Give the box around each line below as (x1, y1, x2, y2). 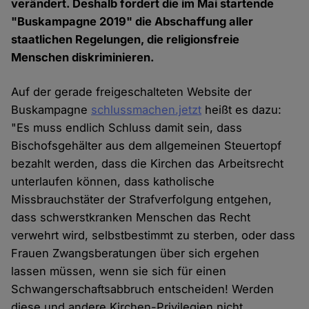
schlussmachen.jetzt (91, 103, 202, 117)
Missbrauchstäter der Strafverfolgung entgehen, (11, 192, 272, 207)
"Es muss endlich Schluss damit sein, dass (11, 121, 243, 135)
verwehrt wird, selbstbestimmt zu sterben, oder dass (11, 228, 296, 243)
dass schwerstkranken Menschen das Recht (11, 210, 251, 225)
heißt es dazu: (201, 103, 282, 117)
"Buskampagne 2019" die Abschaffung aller (11, 14, 254, 29)
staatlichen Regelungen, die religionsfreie (11, 32, 240, 47)
